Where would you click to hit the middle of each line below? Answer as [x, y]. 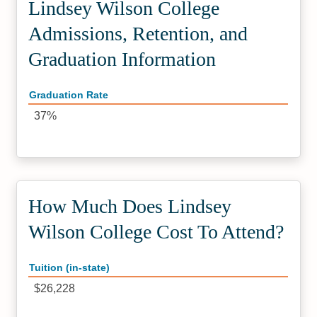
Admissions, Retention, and [138, 34]
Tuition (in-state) [70, 268]
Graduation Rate [69, 95]
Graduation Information [122, 59]
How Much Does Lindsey [130, 206]
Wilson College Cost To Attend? [156, 232]
